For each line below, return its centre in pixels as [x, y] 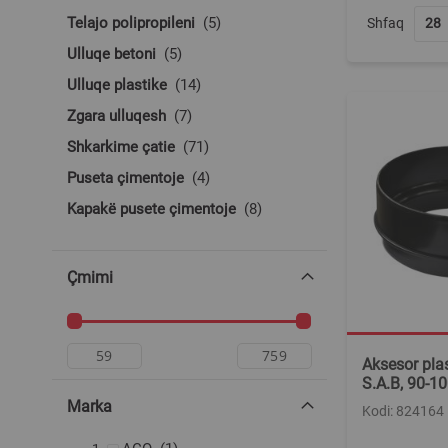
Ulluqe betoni [111, 54]
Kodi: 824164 [403, 411]
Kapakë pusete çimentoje [151, 209]
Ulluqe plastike [117, 85]
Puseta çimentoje [125, 178]
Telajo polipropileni [131, 23]
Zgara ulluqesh [116, 116]
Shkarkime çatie [121, 147]
